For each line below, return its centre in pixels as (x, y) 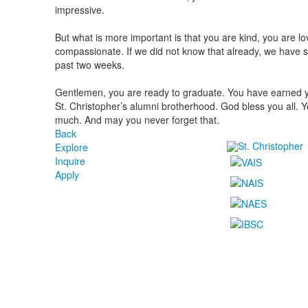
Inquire (70, 161)
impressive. (79, 9)
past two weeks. (89, 64)
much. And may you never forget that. (140, 119)
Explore (71, 147)
